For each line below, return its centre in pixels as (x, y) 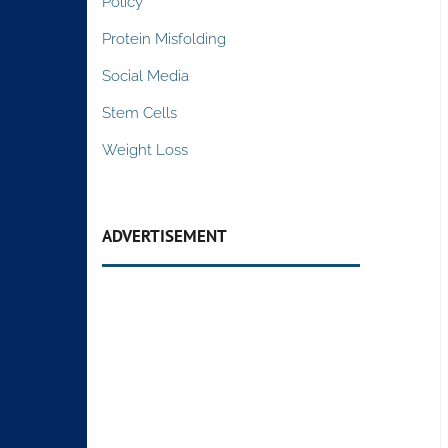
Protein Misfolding (164, 38)
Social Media (146, 75)
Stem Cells (140, 112)
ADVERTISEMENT (165, 235)
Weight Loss (145, 149)
